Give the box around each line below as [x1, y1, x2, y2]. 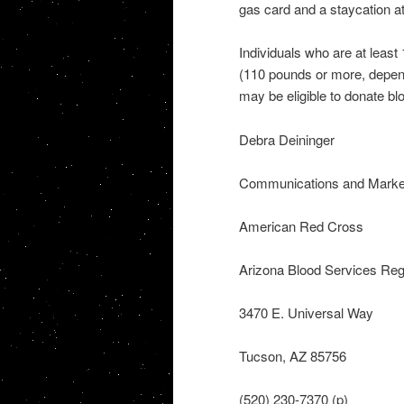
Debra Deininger [238, 129, 335, 149]
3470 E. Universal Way [238, 302, 373, 322]
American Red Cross [238, 216, 363, 235]
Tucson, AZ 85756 [238, 345, 346, 365]
